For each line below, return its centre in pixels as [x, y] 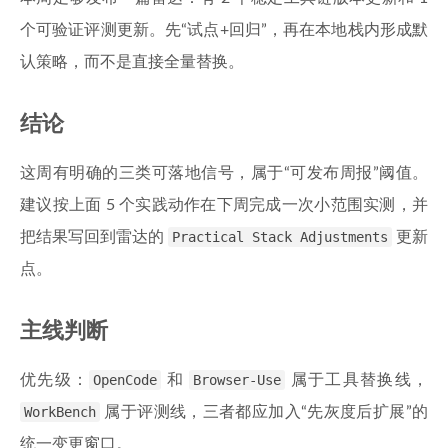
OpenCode [125, 380]
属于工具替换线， [357, 380]
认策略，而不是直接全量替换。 [132, 62]
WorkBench [60, 412]
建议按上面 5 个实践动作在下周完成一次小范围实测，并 [224, 205]
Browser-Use [237, 380]
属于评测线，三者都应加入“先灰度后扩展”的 [264, 412]
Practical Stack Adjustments [280, 237]
